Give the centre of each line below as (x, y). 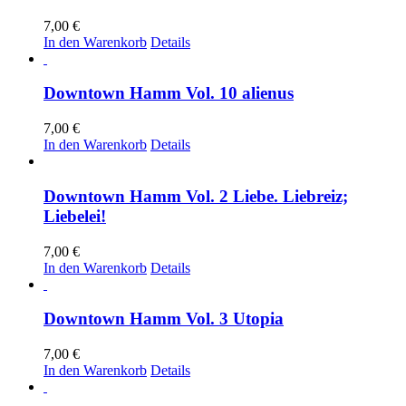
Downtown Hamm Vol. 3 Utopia (164, 319)
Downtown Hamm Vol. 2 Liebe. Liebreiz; (196, 196)
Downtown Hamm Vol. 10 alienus (169, 93)
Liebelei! (75, 216)
